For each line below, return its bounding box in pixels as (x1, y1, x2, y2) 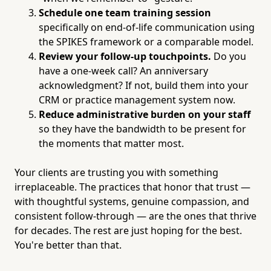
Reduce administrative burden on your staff (39, 107, 250, 121)
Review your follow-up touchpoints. (39, 49, 211, 63)
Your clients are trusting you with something (15, 165, 218, 179)
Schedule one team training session (39, 5, 211, 19)
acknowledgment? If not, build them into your (39, 78, 249, 92)
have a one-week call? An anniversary (39, 64, 208, 77)
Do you (211, 49, 246, 63)
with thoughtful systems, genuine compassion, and (15, 194, 249, 208)
